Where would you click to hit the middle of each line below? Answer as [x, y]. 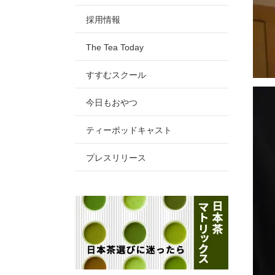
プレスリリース [116, 158]
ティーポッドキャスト [129, 130]
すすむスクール [116, 75]
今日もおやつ [112, 103]
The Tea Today [115, 47]
